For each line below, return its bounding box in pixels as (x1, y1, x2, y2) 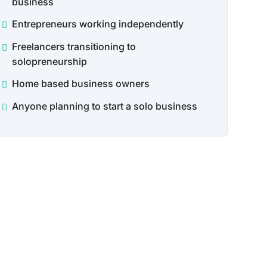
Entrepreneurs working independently (11, 18, 184, 30)
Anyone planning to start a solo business (11, 100, 197, 112)
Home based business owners (11, 77, 150, 89)
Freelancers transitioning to (11, 41, 136, 52)
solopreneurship (11, 55, 87, 67)
